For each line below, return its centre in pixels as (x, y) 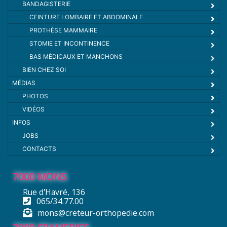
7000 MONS (40, 176)
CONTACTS (39, 148)
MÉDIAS (24, 83)
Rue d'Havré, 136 (54, 192)
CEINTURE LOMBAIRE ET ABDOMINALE (86, 17)
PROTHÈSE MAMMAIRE (63, 30)
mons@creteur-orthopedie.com (96, 213)
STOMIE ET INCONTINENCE (69, 43)
